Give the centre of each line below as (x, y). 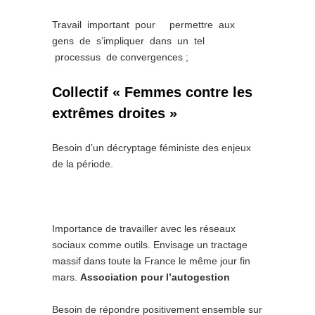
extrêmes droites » (115, 113)
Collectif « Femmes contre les (152, 92)
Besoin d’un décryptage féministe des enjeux (152, 148)
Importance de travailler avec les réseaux (144, 229)
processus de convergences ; (120, 57)
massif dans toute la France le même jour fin (151, 261)
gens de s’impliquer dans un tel (133, 41)
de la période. (83, 164)
